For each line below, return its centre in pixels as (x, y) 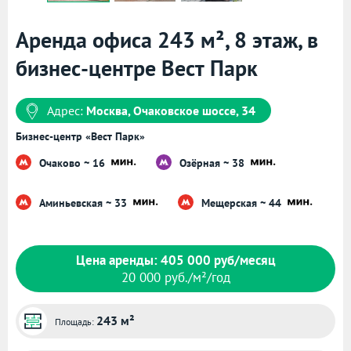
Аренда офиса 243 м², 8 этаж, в (167, 40)
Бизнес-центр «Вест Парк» (80, 137)
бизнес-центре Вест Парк (137, 68)
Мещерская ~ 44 (243, 203)
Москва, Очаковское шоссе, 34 (171, 111)
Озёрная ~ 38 (213, 163)
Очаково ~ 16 (74, 163)
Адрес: (67, 111)
